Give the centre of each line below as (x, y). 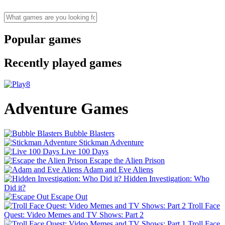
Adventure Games (66, 109)
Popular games (42, 39)
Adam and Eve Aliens (118, 169)
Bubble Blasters (89, 133)
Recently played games (63, 63)
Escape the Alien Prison (127, 160)
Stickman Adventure (111, 142)
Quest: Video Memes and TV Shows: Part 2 (74, 214)
